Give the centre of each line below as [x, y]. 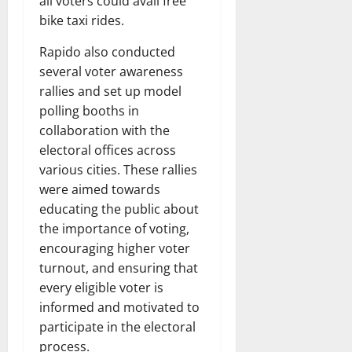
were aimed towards [100, 189]
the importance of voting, [114, 228]
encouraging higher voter [115, 248]
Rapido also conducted [107, 51]
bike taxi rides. [82, 20]
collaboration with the [104, 130]
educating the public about [119, 209]
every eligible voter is [101, 287]
